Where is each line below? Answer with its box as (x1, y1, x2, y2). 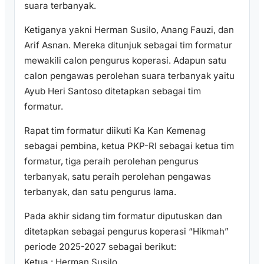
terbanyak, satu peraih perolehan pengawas (24, 170, 211, 182)
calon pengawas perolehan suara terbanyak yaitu (24, 70, 235, 81)
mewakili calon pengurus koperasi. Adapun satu (24, 54, 226, 66)
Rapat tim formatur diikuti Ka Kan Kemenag (24, 124, 206, 136)
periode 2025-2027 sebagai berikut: (24, 241, 176, 253)
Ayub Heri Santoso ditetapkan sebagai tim (24, 85, 201, 97)
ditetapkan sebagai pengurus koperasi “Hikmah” (24, 226, 229, 237)
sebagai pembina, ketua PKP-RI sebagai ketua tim (24, 140, 234, 151)
